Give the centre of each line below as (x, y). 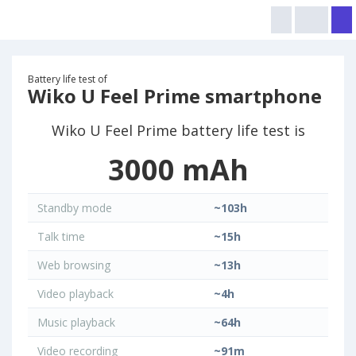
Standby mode (73, 208)
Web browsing (72, 265)
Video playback (74, 294)
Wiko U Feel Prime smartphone (175, 96)
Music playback (75, 322)
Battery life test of (68, 79)
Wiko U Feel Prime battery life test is (178, 130)
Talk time (60, 236)
